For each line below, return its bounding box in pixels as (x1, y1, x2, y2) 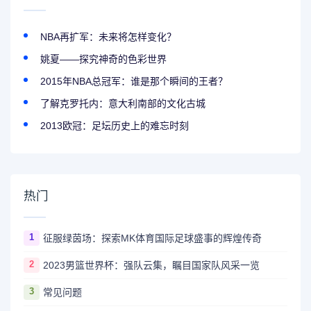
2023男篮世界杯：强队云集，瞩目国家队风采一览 (42, 260, 260, 271)
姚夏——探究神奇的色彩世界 (40, 53, 167, 65)
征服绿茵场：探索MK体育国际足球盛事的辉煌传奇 (42, 233, 262, 244)
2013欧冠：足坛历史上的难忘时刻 (40, 119, 190, 131)
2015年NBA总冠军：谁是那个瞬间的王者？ (40, 75, 228, 87)
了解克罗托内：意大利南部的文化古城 (40, 97, 206, 109)
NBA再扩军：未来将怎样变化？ (40, 31, 177, 42)
